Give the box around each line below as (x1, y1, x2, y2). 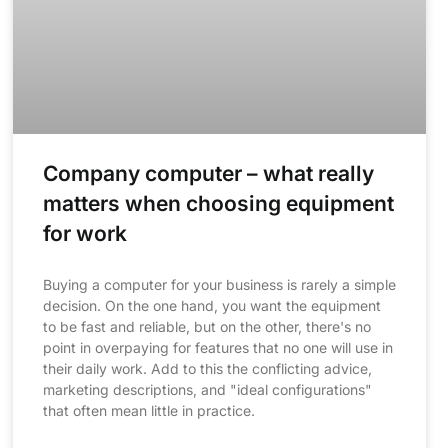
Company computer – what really (42, 161, 374, 187)
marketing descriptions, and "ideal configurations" (42, 381, 372, 399)
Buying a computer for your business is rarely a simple (42, 276, 396, 294)
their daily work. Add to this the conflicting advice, (42, 360, 372, 378)
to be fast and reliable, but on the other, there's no (42, 318, 371, 336)
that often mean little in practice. (42, 402, 255, 420)
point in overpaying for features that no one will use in (42, 339, 393, 357)
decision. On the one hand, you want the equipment (42, 297, 381, 315)
